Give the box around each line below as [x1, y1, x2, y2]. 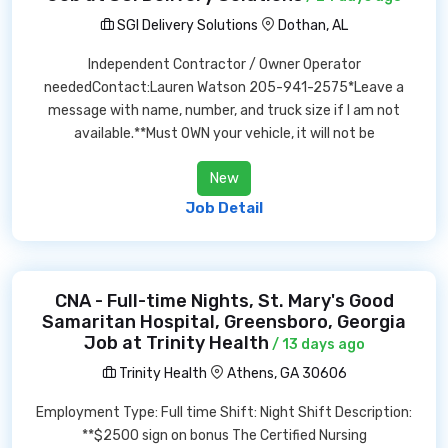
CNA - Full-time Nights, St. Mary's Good [54, 290, 394, 312]
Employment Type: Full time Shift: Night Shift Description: [36, 404, 412, 421]
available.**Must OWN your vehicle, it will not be [73, 125, 375, 142]
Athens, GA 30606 [226, 365, 347, 382]
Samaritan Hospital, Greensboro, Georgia [42, 311, 406, 333]
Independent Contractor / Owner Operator [87, 56, 361, 73]
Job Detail [185, 199, 263, 217]
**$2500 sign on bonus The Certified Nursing [81, 427, 367, 444]
